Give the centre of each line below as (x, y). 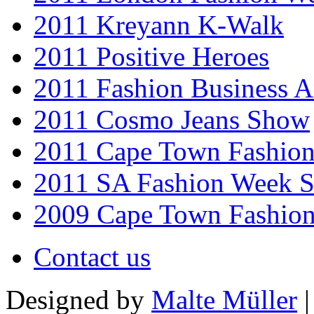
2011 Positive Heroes (151, 56)
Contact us (92, 257)
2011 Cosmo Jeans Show (172, 119)
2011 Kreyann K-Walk (159, 25)
